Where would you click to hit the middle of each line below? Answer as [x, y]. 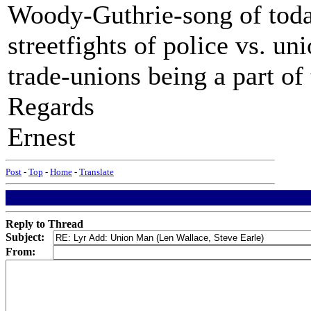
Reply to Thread [44, 224]
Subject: [25, 237]
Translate [96, 172]
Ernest [42, 137]
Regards [51, 106]
